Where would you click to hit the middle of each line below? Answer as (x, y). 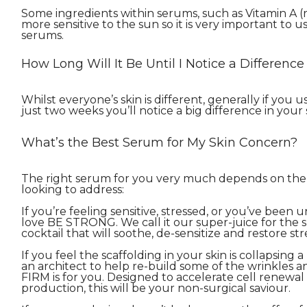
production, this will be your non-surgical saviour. (156, 288)
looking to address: (72, 190)
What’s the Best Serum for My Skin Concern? (159, 143)
